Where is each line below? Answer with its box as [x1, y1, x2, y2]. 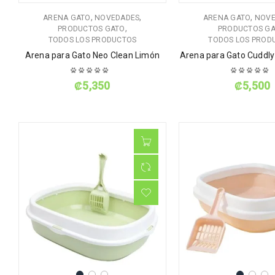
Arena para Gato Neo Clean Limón [25, 50, 160, 61]
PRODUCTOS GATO [58, 25, 125, 34]
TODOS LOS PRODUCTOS [48, 36, 137, 45]
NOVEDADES [95, 14, 140, 23]
